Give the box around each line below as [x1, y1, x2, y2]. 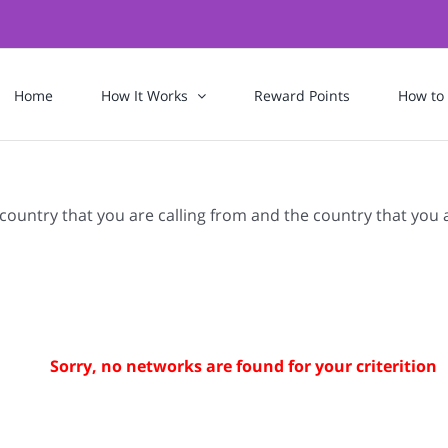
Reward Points [254, 86, 350, 105]
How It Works [101, 86, 188, 105]
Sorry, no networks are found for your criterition [50, 355, 437, 377]
